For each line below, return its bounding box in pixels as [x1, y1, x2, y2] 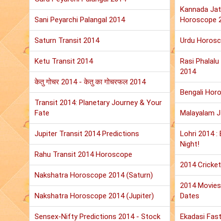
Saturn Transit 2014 [35, 36, 99, 45]
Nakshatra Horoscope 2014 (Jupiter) [35, 191, 154, 201]
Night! [180, 140, 199, 149]
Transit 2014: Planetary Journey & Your [35, 98, 162, 108]
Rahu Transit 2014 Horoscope [35, 150, 132, 159]
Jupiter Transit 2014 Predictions [35, 129, 139, 139]
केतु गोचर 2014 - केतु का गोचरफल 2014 [35, 77, 146, 87]
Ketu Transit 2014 [35, 57, 93, 66]
